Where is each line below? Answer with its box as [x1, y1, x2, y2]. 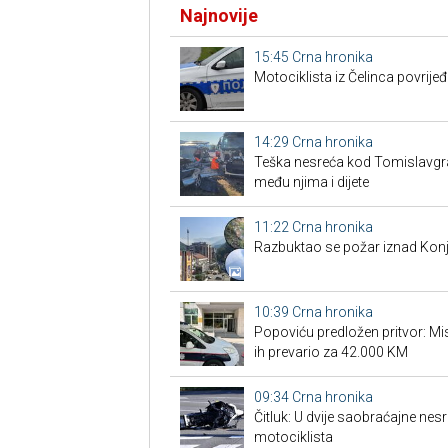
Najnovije [179, 5, 258, 27]
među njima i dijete [253, 174, 369, 191]
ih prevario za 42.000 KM [253, 344, 408, 361]
